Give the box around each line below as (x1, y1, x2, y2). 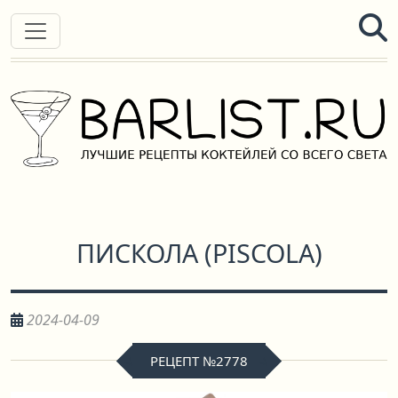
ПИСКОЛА (76, 235, 198, 270)
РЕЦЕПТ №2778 (150, 352, 248, 370)
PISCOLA (211, 235, 314, 270)
